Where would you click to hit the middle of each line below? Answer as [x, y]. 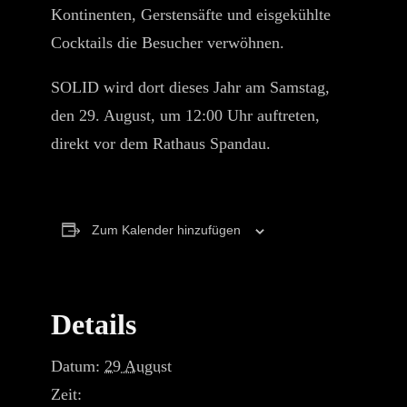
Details [94, 324]
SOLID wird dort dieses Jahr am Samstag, [190, 87]
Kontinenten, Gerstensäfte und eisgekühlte [191, 15]
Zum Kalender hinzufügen [166, 230]
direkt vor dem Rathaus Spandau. [161, 144]
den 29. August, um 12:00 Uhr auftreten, [185, 115]
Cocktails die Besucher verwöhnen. [168, 43]
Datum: [75, 366]
